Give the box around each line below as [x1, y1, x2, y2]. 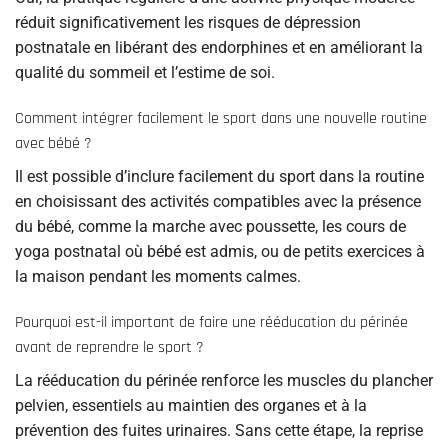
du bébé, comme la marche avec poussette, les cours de [15, 217, 406, 237]
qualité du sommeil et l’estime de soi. [15, 63, 275, 83]
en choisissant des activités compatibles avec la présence [15, 192, 421, 212]
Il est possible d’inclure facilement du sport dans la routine [15, 167, 424, 187]
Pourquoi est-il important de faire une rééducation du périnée [15, 311, 408, 333]
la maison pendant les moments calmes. [15, 267, 301, 287]
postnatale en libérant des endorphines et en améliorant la [15, 38, 423, 58]
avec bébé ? [15, 133, 92, 155]
